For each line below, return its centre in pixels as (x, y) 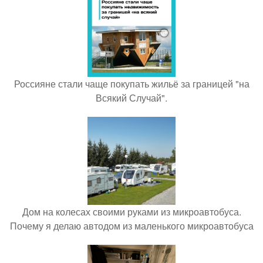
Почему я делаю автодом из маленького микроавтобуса (131, 226)
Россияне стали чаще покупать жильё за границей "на (131, 84)
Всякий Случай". (131, 98)
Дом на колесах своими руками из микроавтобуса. (131, 212)
